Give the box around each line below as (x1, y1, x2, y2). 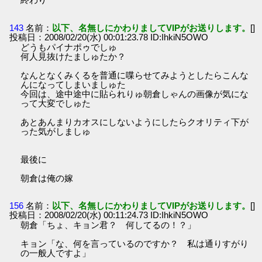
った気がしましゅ (20, 126, 91, 136)
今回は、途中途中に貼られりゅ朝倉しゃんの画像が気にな (20, 88, 249, 99)
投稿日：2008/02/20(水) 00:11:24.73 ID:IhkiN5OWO (9, 209, 209, 220)
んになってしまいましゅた (20, 79, 126, 89)
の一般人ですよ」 (20, 247, 91, 258)
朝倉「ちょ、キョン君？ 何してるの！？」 (20, 219, 196, 230)
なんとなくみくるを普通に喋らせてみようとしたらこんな (20, 70, 249, 80)
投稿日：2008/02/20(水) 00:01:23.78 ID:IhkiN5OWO (9, 32, 209, 42)
